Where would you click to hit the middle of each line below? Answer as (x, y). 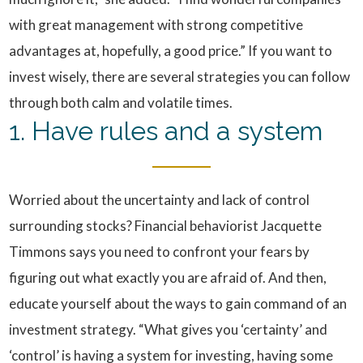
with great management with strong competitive (156, 25)
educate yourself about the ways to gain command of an (178, 303)
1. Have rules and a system (166, 131)
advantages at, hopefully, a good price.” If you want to (171, 51)
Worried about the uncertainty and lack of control (160, 200)
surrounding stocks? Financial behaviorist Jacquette (166, 226)
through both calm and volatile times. (121, 102)
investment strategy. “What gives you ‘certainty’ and (169, 329)
